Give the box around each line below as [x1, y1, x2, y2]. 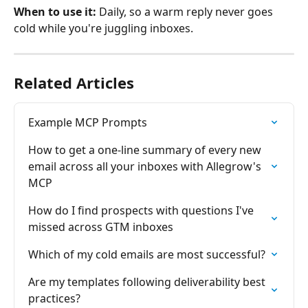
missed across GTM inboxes [28, 219, 173, 234]
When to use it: [14, 4, 96, 19]
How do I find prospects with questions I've [28, 203, 256, 218]
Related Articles [14, 72, 134, 93]
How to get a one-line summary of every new [28, 142, 264, 157]
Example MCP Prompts [28, 115, 147, 130]
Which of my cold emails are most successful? [28, 247, 265, 262]
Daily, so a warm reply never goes [96, 4, 276, 19]
